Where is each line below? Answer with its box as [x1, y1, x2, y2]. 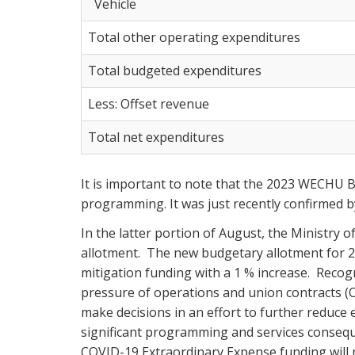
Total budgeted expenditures [88, 61, 261, 79]
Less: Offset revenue [88, 94, 209, 113]
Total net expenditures [88, 128, 224, 146]
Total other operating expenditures [88, 28, 300, 46]
